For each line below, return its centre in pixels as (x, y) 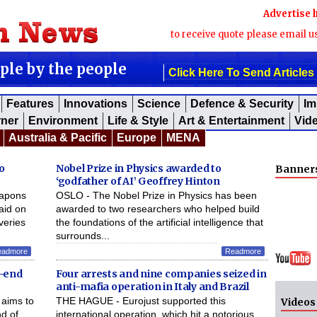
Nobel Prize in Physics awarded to (139, 168)
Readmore (243, 251)
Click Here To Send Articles (241, 73)
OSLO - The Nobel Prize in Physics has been (156, 195)
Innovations (96, 104)
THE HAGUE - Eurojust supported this (141, 301)
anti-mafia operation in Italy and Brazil (152, 287)
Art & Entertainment (231, 121)
